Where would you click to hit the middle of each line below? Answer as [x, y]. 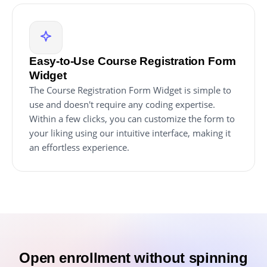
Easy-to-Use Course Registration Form [133, 61]
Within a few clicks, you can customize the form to [132, 119]
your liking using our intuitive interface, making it [130, 133]
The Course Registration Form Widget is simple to [130, 90]
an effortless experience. [79, 148]
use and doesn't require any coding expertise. [122, 105]
